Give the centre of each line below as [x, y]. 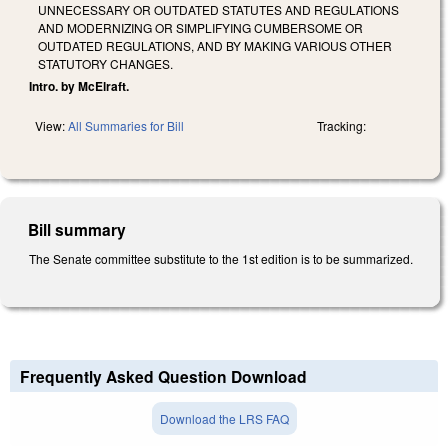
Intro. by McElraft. [79, 85]
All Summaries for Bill [126, 125]
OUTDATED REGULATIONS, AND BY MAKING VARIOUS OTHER [215, 45]
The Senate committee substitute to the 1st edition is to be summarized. [221, 258]
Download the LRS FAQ [224, 419]
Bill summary [77, 229]
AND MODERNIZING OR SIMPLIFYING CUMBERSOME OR [200, 27]
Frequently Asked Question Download [163, 377]
